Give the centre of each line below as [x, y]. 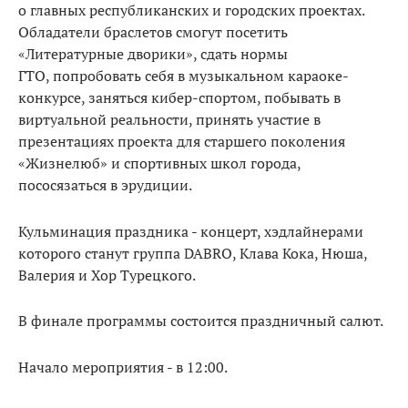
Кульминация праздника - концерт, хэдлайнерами [191, 231]
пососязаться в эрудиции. [107, 184]
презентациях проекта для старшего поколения [182, 141]
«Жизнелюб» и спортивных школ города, [159, 163]
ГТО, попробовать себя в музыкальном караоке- [184, 75]
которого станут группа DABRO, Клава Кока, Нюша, [193, 253]
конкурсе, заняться [85, 97]
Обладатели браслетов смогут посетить [153, 31]
